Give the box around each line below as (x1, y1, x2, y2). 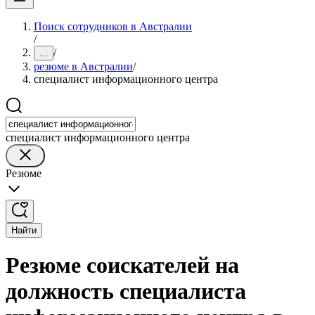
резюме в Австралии (34, 60, 133, 72)
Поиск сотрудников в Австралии (34, 20, 192, 32)
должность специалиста (6, 278, 246, 304)
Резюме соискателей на (6, 252, 239, 278)
